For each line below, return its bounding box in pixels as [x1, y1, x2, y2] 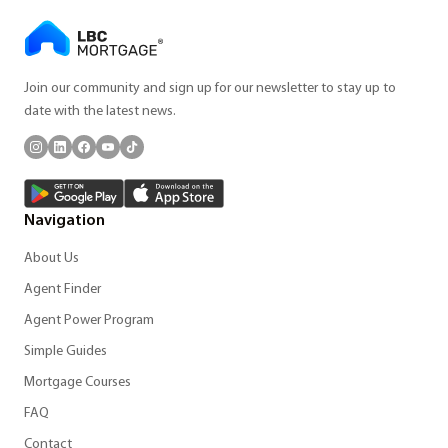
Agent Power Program [24, 313, 154, 328]
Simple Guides [24, 344, 107, 359]
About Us [24, 251, 79, 266]
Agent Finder [24, 282, 101, 297]
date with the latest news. [24, 104, 176, 119]
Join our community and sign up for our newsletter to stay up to [24, 81, 396, 96]
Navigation [24, 213, 105, 229]
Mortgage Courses [24, 375, 131, 390]
